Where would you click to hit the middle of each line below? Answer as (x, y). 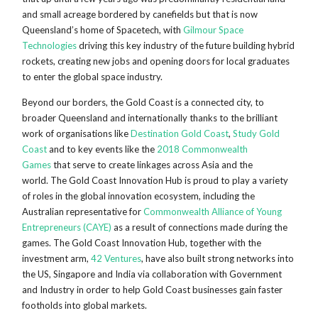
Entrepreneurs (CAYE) (67, 227)
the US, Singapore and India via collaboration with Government (152, 274)
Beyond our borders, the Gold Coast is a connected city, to (143, 103)
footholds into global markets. (85, 306)
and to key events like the (102, 149)
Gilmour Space (214, 29)
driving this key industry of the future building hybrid (186, 45)
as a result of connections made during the (200, 227)
